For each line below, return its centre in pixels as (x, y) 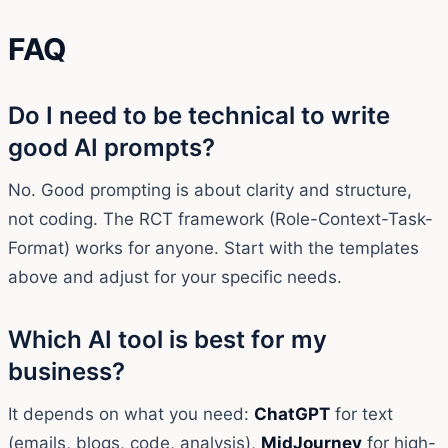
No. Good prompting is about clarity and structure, (210, 189)
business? (66, 371)
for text (361, 413)
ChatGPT (292, 413)
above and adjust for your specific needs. (175, 276)
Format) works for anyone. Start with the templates (213, 247)
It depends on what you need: (131, 413)
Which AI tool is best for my (167, 339)
